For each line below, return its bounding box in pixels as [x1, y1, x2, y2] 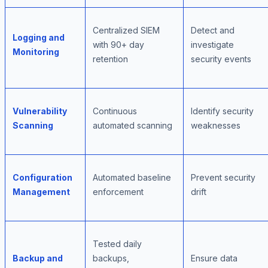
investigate [191, 39, 234, 50]
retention [93, 54, 128, 65]
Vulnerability [13, 106, 67, 117]
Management [13, 187, 70, 197]
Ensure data [191, 253, 237, 264]
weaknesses [191, 120, 240, 131]
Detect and [191, 25, 234, 36]
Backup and [13, 253, 63, 264]
